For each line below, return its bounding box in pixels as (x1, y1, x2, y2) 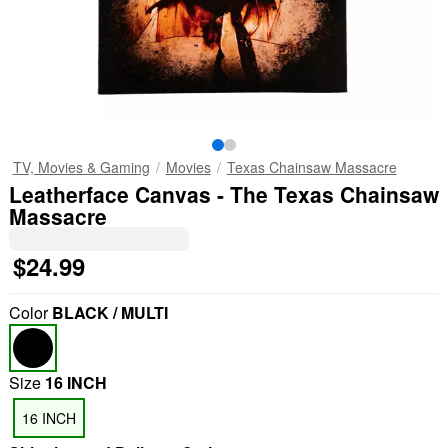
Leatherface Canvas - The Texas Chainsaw (8, 179, 439, 209)
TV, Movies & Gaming (12, 157, 150, 177)
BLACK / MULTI (51, 301, 168, 324)
